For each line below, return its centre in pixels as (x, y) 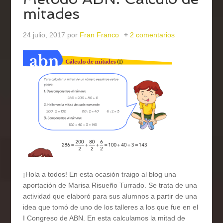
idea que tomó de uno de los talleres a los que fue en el (111, 207)
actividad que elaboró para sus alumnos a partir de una (110, 196)
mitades (52, 14)
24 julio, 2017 (44, 35)
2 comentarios (153, 35)
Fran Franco (100, 35)
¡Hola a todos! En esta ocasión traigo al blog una (100, 174)
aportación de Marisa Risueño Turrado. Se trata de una (110, 185)
